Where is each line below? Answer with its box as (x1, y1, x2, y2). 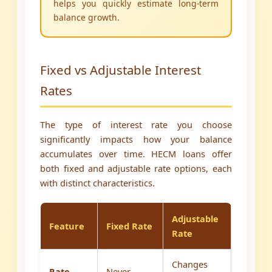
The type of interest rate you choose (40, 118, 232, 131)
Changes (172, 258, 208, 271)
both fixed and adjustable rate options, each (40, 162, 232, 175)
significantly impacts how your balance (40, 133, 232, 146)
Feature (49, 220, 85, 233)
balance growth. (53, 12, 120, 24)
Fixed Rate (106, 220, 153, 233)
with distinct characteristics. (40, 177, 155, 189)
